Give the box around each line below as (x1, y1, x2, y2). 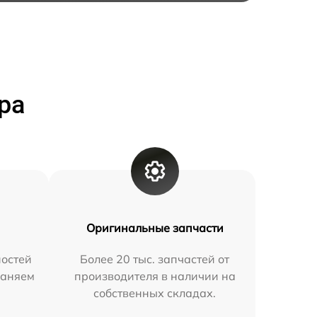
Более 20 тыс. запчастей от (80, 252, 230, 267)
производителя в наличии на (74, 269, 236, 284)
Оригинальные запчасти (86, 221, 224, 236)
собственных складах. (93, 286, 217, 301)
